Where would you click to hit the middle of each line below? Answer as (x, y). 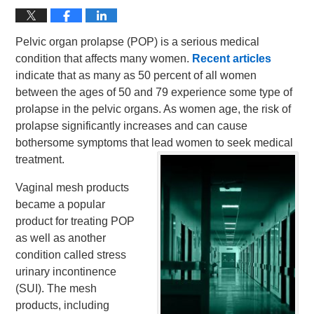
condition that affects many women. (104, 59)
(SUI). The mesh (56, 288)
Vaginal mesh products (73, 187)
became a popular (61, 204)
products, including (63, 305)
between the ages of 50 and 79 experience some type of (154, 92)
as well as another (61, 238)
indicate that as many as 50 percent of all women (136, 75)
